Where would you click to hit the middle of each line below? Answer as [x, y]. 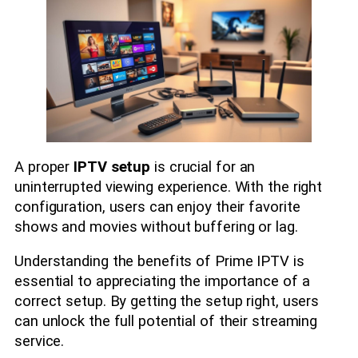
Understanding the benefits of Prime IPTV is [159, 262]
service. [40, 342]
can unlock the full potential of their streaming [166, 322]
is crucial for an [203, 167]
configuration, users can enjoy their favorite [157, 207]
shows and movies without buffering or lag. [156, 227]
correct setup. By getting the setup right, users [167, 302]
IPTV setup [112, 167]
